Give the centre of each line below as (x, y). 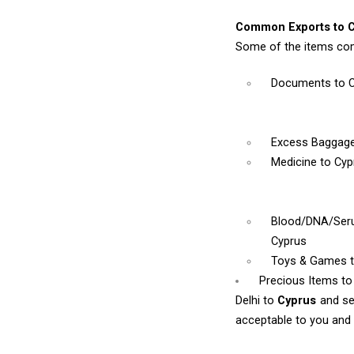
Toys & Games (311, 261)
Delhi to (257, 300)
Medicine (296, 162)
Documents (303, 83)
